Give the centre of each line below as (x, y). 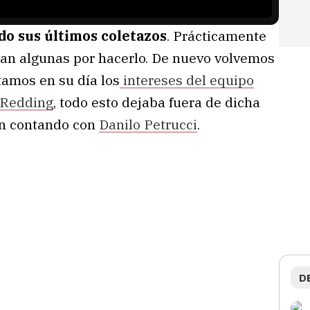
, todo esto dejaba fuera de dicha (157, 102)
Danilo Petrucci (148, 124)
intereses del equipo (187, 80)
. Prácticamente (217, 35)
